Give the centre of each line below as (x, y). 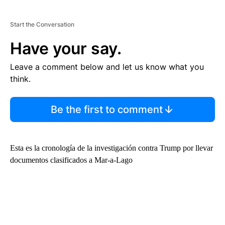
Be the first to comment (106, 109)
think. (20, 79)
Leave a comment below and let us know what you (107, 67)
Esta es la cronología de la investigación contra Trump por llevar (111, 148)
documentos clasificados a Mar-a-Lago (71, 160)
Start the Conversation (42, 24)
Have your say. (66, 48)
